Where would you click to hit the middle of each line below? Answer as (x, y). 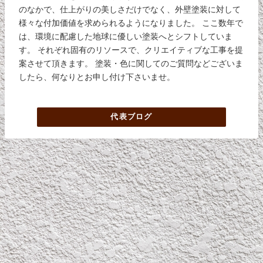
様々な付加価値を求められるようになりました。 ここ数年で (131, 23)
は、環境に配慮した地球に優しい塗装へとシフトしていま (126, 36)
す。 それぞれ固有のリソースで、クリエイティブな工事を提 (131, 50)
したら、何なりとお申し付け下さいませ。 (97, 77)
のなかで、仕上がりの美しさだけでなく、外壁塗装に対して (130, 9)
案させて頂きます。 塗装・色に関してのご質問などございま (131, 63)
